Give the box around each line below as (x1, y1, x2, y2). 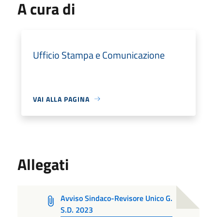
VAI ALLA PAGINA (33, 93, 90, 104)
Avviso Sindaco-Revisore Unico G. (60, 192, 172, 204)
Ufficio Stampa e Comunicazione (33, 47, 165, 62)
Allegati (17, 152, 69, 176)
